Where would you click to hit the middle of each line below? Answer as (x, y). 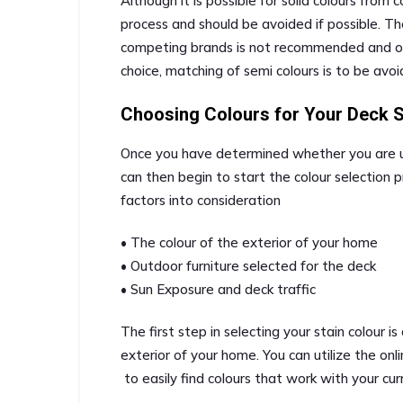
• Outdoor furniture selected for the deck (248, 265)
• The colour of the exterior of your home (249, 242)
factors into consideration (201, 200)
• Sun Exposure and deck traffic (218, 289)
